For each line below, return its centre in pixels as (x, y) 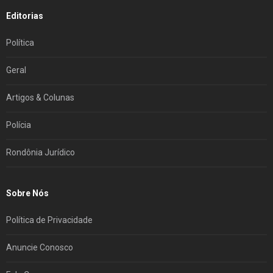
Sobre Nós (27, 193)
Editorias (25, 16)
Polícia (19, 125)
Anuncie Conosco (40, 248)
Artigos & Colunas (40, 98)
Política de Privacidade (49, 220)
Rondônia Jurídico (41, 153)
